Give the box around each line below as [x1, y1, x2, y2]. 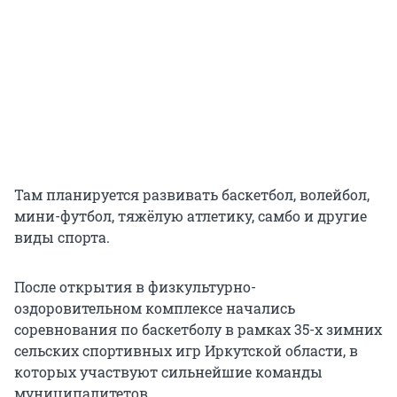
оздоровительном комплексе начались [14, 299, 295, 318]
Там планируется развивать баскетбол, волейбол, [14, 185, 370, 205]
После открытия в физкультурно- [14, 277, 256, 297]
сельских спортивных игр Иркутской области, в [14, 341, 358, 361]
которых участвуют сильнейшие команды [14, 362, 323, 382]
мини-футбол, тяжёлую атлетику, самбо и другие [14, 206, 367, 226]
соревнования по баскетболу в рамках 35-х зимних [14, 320, 382, 339]
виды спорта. [14, 228, 110, 247]
